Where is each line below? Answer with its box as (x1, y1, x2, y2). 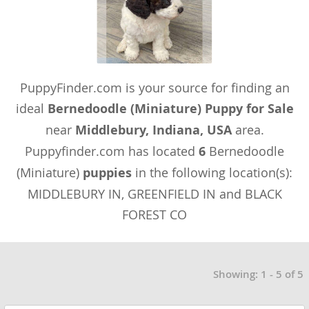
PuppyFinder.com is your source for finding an (19, 79, 290, 97)
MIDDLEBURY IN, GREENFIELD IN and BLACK (27, 186, 282, 203)
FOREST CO (122, 206, 187, 223)
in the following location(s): (132, 164, 292, 181)
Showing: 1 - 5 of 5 (213, 267, 303, 282)
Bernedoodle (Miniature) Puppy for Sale (47, 100, 294, 118)
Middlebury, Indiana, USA (74, 121, 232, 139)
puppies (83, 164, 132, 182)
